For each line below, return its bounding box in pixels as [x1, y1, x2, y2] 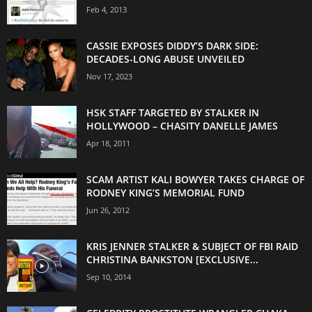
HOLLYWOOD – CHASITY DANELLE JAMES [86, 119, 278, 133]
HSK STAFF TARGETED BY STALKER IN [86, 106, 259, 120]
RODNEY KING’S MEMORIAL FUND [86, 186, 244, 200]
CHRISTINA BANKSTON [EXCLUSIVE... [86, 253, 258, 267]
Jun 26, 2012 [86, 205, 130, 216]
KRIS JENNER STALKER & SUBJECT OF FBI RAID [86, 240, 298, 253]
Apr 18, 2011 [86, 138, 130, 149]
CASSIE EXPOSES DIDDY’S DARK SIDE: [86, 39, 258, 53]
